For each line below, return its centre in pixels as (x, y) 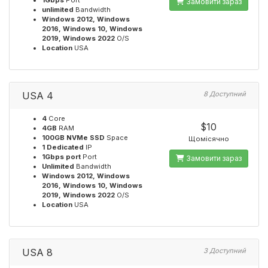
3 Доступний (225, 251)
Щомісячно (208, 139)
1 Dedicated (63, 147)
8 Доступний (225, 94)
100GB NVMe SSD (73, 138)
